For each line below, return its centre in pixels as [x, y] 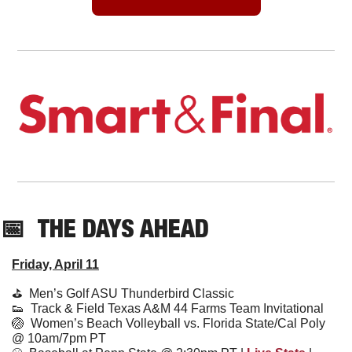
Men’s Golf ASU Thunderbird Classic [132, 293]
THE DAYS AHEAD [123, 227]
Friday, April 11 [55, 264]
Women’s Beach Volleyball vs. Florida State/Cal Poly [178, 323]
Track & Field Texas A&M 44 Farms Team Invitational [174, 308]
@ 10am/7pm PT [59, 338]
